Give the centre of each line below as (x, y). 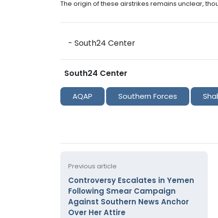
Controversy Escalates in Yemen (131, 180)
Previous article (92, 166)
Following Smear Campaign (122, 191)
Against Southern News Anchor (128, 201)
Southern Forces (148, 96)
